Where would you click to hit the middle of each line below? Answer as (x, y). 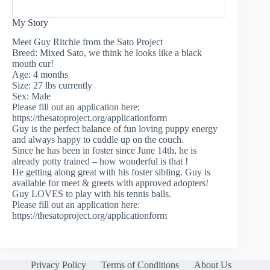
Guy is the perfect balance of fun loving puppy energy (115, 129)
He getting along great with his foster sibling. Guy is (111, 172)
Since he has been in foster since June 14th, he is (104, 151)
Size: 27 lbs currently (52, 86)
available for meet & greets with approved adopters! (110, 183)
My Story (30, 22)
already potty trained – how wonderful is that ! (100, 162)
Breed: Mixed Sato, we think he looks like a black (107, 53)
